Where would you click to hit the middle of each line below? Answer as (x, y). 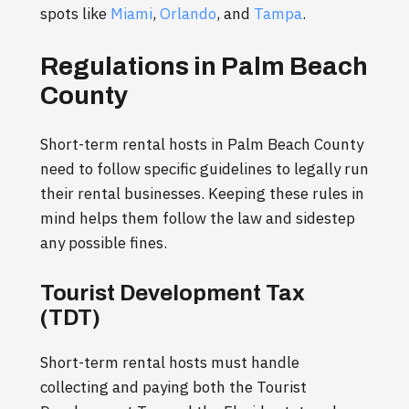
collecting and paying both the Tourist (173, 388)
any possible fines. (104, 243)
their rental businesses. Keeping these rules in (202, 194)
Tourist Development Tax (173, 294)
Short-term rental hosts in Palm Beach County (202, 145)
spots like (75, 14)
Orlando (188, 14)
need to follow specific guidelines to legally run (204, 169)
